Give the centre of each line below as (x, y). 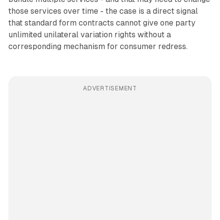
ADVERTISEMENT (110, 89)
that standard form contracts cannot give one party (102, 23)
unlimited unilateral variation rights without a (89, 35)
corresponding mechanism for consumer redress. (98, 47)
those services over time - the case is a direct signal (103, 11)
